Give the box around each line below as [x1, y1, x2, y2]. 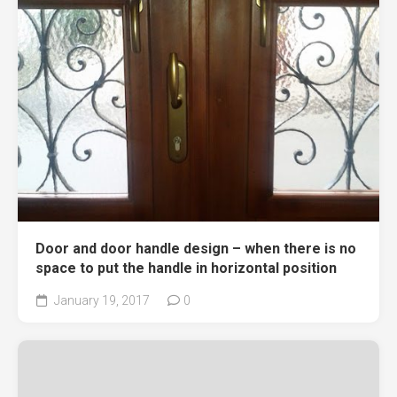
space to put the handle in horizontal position [35, 260, 337, 277]
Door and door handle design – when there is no [35, 240, 356, 258]
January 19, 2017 [51, 293, 150, 308]
